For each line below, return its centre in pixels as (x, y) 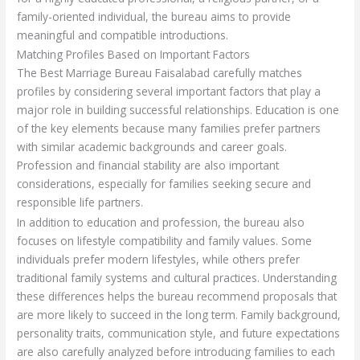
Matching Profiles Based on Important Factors (134, 55)
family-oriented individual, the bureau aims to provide (154, 17)
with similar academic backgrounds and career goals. (152, 147)
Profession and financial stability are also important (148, 166)
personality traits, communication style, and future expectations (179, 333)
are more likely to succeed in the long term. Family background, (179, 314)
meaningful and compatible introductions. (123, 35)
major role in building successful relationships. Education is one (178, 110)
